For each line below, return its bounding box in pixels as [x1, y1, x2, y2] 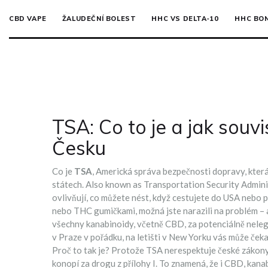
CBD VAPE [9, 14, 47, 23]
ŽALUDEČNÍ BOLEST [62, 14, 136, 23]
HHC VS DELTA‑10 [151, 14, 220, 23]
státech [52, 178, 82, 190]
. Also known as [82, 178, 144, 190]
